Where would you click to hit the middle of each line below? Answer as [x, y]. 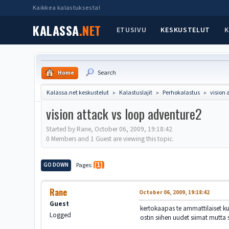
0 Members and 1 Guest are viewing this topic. [110, 139]
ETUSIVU [131, 30]
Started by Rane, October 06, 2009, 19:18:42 [109, 129]
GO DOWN [56, 165]
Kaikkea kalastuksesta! [66, 8]
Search [107, 73]
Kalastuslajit [136, 93]
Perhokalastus [181, 93]
